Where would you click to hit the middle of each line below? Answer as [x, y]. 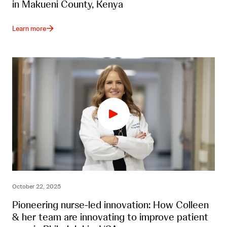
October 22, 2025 [36, 187]
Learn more [29, 28]
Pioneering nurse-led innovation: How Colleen [110, 205]
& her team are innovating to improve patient [110, 217]
